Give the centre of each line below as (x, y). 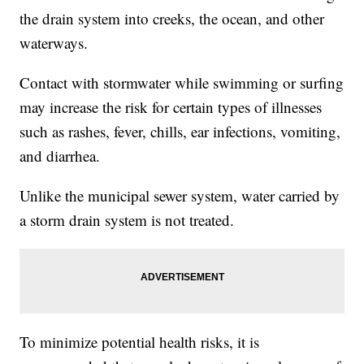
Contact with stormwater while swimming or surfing (182, 83)
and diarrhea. (60, 156)
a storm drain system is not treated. (127, 220)
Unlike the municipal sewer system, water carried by (180, 196)
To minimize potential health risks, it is (140, 342)
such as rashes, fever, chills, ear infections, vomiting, (180, 132)
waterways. (54, 43)
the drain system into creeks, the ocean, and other (172, 19)
